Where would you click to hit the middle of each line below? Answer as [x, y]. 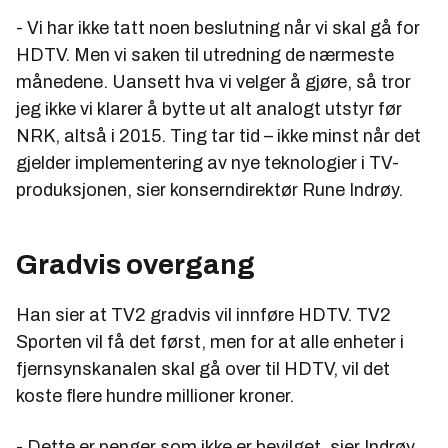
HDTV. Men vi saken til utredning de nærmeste [205, 54]
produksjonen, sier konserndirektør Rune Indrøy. [209, 189]
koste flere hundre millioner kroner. [155, 395]
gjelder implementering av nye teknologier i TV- [207, 162]
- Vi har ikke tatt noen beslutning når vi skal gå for [218, 27]
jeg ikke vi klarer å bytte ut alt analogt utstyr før [209, 108]
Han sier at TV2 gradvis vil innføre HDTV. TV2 [203, 314]
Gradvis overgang [135, 264]
